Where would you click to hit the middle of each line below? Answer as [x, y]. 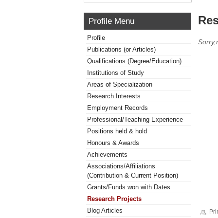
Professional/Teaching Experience [135, 119]
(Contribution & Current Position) [133, 175]
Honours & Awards [113, 143]
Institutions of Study [116, 73]
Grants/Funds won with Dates [129, 187]
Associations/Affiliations [121, 166]
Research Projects [114, 199]
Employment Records [118, 108]
